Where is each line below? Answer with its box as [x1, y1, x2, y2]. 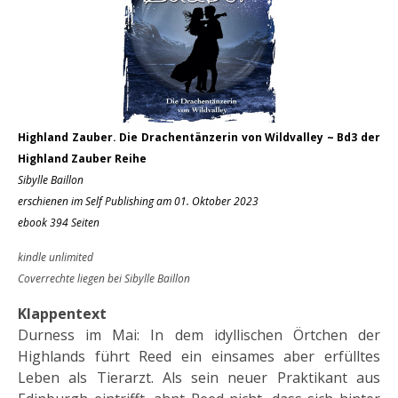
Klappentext [18, 303, 107, 323]
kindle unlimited [18, 249, 93, 265]
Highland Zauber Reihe [18, 150, 147, 166]
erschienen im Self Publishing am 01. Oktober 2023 [18, 193, 259, 209]
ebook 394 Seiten [18, 214, 99, 230]
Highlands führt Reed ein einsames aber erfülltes [18, 346, 380, 366]
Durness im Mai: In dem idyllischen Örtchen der [18, 324, 380, 345]
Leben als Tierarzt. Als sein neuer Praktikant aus [18, 367, 380, 387]
